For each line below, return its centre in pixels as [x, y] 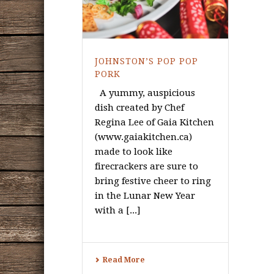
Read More [124, 260]
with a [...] [118, 211]
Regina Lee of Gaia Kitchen [154, 123]
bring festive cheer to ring [153, 181]
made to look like [134, 152]
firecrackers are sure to [146, 167]
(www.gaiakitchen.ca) [143, 137]
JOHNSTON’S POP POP [146, 61]
